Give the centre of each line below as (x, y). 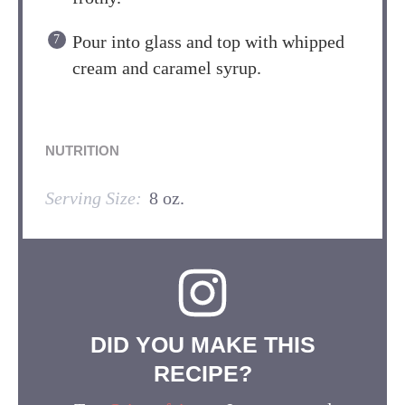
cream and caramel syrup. (167, 67)
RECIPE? (202, 373)
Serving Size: (94, 198)
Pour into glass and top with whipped (208, 41)
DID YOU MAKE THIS (202, 344)
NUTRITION (82, 151)
